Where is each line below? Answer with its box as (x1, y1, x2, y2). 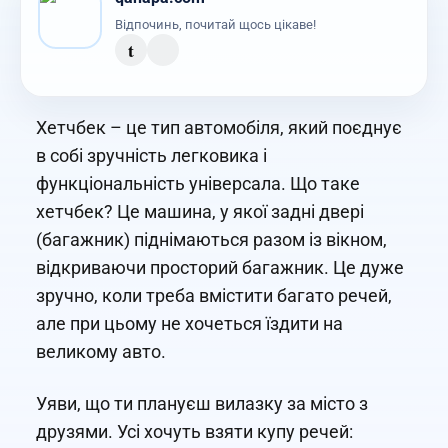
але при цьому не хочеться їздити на (36, 313, 343, 335)
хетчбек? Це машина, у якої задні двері (36, 201, 364, 223)
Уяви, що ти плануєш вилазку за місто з (36, 393, 368, 415)
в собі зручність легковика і (36, 145, 267, 167)
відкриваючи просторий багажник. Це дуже (36, 257, 404, 279)
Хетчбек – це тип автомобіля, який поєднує (36, 117, 402, 139)
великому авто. (36, 341, 166, 363)
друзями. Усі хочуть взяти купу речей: (36, 421, 353, 443)
